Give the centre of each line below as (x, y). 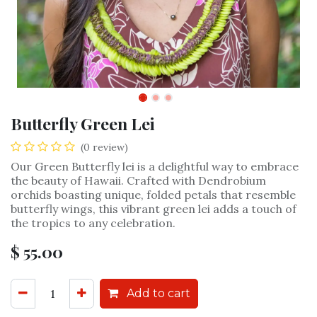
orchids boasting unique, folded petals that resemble (153, 195)
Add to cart (157, 293)
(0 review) (104, 147)
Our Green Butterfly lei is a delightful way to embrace (155, 166)
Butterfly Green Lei (83, 123)
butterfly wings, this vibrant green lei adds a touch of (154, 209)
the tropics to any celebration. (93, 223)
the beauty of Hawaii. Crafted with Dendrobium (138, 180)
